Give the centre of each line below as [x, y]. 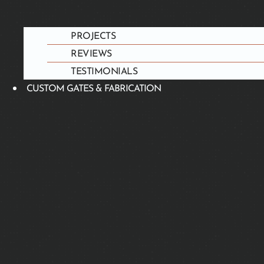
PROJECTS [93, 36]
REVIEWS [91, 54]
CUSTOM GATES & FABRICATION [94, 89]
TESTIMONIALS [104, 72]
